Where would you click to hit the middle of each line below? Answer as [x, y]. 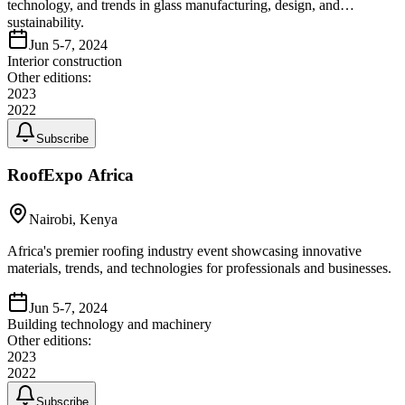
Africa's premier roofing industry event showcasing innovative [184, 250]
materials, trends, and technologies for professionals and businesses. [199, 268]
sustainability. [46, 23]
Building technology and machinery [109, 324]
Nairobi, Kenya [73, 219]
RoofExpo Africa [71, 174]
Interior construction [65, 61]
